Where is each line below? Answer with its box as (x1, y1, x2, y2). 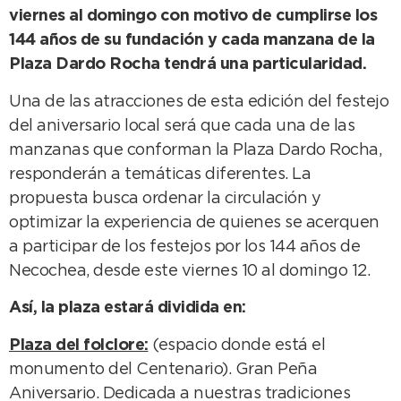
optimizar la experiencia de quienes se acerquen (9, 215, 380, 230)
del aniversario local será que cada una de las (9, 118, 354, 133)
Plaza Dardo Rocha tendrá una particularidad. (9, 57, 366, 73)
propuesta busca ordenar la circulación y (9, 191, 320, 206)
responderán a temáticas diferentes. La (9, 166, 311, 182)
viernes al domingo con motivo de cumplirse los (9, 9, 377, 24)
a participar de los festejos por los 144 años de (9, 239, 360, 254)
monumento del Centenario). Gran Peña (9, 362, 317, 377)
